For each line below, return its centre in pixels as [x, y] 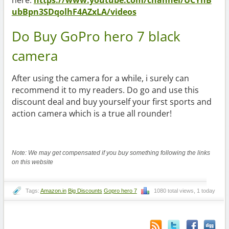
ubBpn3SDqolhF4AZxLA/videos [74, 12]
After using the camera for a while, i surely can [100, 78]
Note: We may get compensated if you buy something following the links [111, 153]
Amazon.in [53, 190]
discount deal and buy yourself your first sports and [111, 101]
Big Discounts [85, 190]
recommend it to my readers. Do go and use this [105, 90]
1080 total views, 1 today [184, 190]
